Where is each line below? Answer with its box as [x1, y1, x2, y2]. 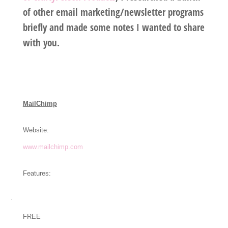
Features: [22, 169, 51, 178]
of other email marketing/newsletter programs [22, 6, 204, 19]
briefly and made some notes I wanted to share [22, 21, 205, 35]
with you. [22, 36, 60, 50]
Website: [22, 126, 49, 134]
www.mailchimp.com [22, 143, 83, 151]
